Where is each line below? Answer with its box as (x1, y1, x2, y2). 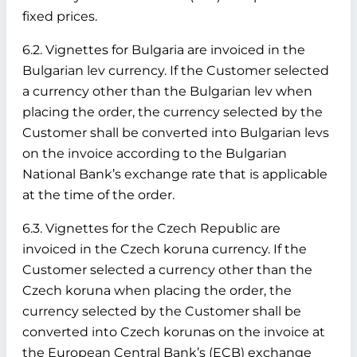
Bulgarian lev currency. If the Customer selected (22, 63, 329, 78)
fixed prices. (22, 9, 97, 24)
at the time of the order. (22, 187, 175, 202)
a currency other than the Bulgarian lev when (22, 84, 312, 99)
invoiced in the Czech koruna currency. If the (22, 241, 307, 257)
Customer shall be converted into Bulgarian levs (22, 125, 329, 140)
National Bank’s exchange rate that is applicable (22, 167, 328, 182)
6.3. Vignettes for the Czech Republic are (22, 221, 280, 236)
